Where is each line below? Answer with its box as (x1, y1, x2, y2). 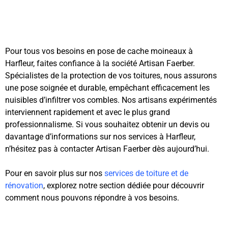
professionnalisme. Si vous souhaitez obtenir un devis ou (5, 120, 210, 130)
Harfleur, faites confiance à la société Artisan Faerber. (5, 59, 195, 69)
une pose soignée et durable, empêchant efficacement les (5, 83, 210, 93)
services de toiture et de (104, 168, 188, 179)
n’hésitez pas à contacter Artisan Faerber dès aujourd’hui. (5, 144, 209, 154)
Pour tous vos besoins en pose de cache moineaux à (5, 46, 193, 56)
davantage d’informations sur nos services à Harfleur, (5, 132, 195, 142)
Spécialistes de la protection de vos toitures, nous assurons (5, 71, 217, 81)
